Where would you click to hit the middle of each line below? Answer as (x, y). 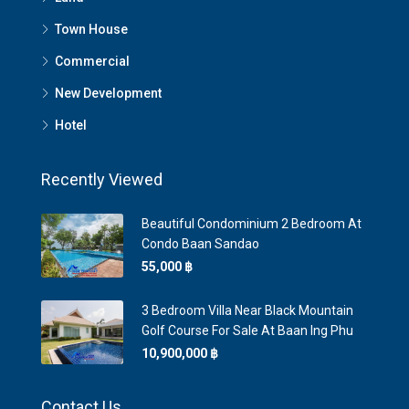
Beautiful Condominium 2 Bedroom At (252, 224)
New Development (108, 93)
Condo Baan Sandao (200, 244)
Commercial (92, 61)
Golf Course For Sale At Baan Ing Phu (247, 330)
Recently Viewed (102, 179)
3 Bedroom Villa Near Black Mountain (247, 310)
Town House (91, 29)
